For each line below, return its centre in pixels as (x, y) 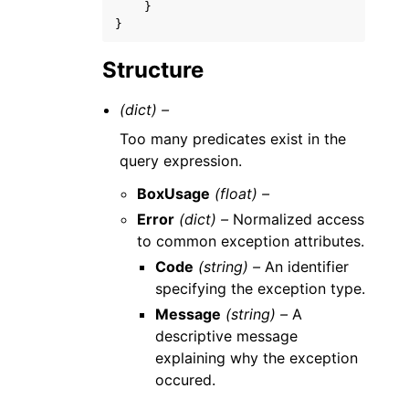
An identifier (304, 267)
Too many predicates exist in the (233, 139)
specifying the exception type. (260, 288)
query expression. (181, 161)
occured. (185, 380)
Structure (153, 70)
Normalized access (297, 219)
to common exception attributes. (251, 241)
